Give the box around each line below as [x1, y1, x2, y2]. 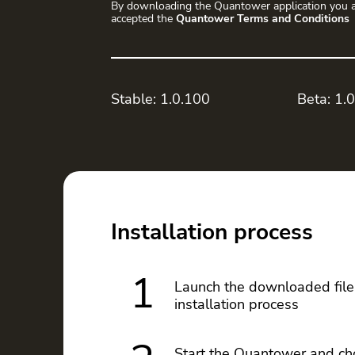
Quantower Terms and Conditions [176, 11, 349, 26]
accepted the [111, 11, 176, 26]
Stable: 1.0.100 [111, 90, 210, 109]
